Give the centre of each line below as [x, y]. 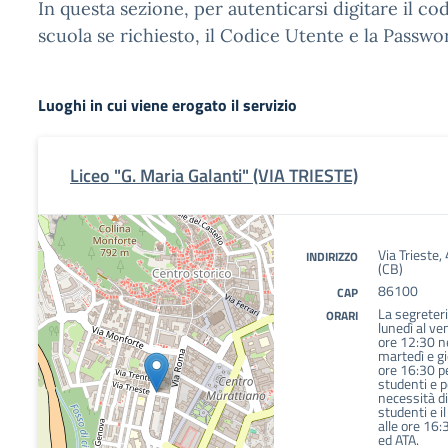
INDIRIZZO [332, 256]
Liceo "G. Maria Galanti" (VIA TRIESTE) [214, 175]
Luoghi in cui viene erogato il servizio [167, 105]
